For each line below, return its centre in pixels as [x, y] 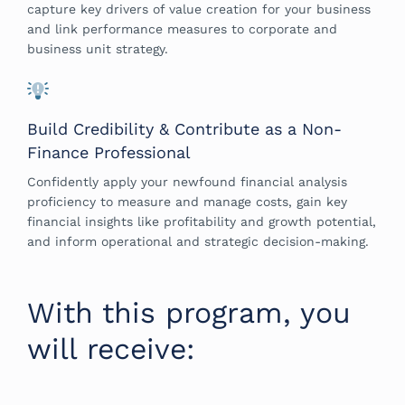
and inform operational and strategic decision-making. [200, 241]
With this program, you [189, 312]
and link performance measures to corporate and [182, 28]
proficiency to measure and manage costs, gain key [187, 201]
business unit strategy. [100, 48]
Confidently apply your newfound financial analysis [187, 181]
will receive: [111, 348]
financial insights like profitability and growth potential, [202, 221]
